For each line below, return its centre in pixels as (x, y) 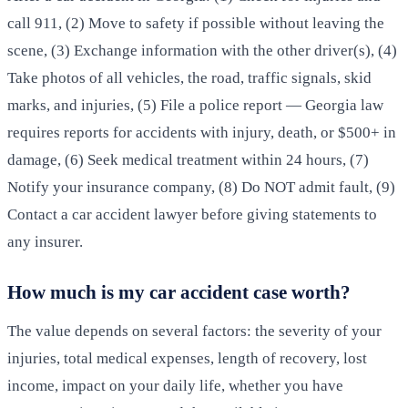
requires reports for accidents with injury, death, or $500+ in (202, 133)
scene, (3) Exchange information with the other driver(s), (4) (202, 51)
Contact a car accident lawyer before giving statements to (192, 215)
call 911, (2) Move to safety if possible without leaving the (196, 24)
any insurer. (45, 242)
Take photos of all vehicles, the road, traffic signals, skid (189, 78)
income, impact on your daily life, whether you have (175, 386)
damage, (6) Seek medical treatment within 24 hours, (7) (188, 160)
